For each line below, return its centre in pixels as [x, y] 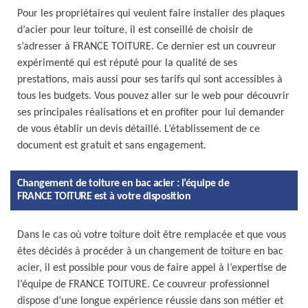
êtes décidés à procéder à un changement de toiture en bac [150, 252]
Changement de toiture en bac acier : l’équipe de [123, 184]
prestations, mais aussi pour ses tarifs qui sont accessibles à [150, 80]
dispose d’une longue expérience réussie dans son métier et [150, 301]
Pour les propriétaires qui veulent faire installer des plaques [151, 14]
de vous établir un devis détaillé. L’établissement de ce [139, 129]
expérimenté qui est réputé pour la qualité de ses [127, 63]
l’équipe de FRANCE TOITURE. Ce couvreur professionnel [143, 285]
